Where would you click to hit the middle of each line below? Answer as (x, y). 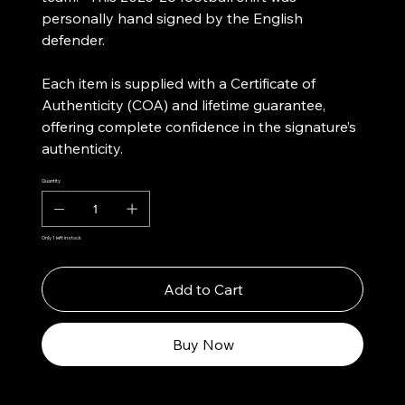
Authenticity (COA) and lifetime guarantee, (183, 105)
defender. (73, 40)
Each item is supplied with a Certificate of (178, 84)
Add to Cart (203, 290)
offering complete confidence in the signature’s (198, 127)
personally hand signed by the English (172, 19)
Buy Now (203, 345)
